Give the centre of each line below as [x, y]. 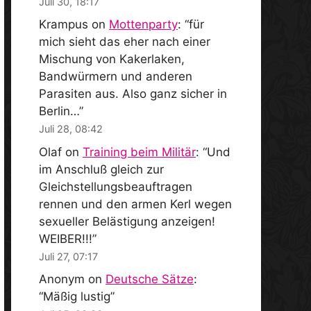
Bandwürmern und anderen [116, 77]
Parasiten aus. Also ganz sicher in [133, 94]
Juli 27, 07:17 [68, 256]
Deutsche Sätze [150, 279]
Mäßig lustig [77, 297]
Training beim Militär [139, 152]
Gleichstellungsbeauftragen [116, 186]
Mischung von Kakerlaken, [112, 59]
